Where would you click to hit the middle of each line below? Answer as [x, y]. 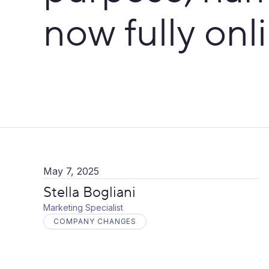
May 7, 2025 [71, 171]
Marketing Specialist [83, 207]
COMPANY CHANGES [95, 221]
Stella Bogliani [89, 192]
